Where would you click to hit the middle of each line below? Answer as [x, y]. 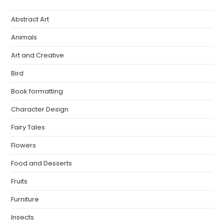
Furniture [25, 199]
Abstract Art [30, 19]
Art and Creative [38, 55]
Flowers [24, 145]
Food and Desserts [42, 163]
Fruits [19, 181]
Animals [24, 37]
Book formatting [37, 91]
